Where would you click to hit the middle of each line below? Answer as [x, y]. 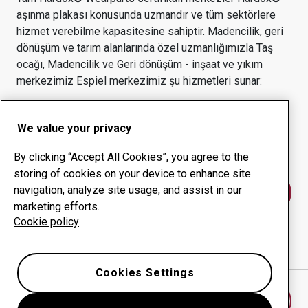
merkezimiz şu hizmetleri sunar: [184, 81]
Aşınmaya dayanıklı [79, 111]
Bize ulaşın [154, 192]
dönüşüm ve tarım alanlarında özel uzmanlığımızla [136, 48]
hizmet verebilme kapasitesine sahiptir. [112, 31]
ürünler [49, 128]
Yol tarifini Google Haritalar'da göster [123, 249]
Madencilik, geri [245, 31]
